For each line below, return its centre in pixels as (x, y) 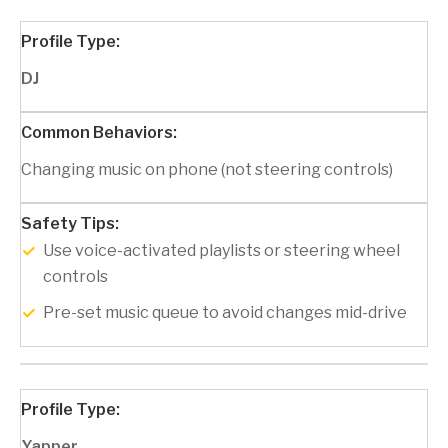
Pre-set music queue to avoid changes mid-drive (225, 313)
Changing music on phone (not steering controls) (207, 170)
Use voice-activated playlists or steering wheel (221, 251)
